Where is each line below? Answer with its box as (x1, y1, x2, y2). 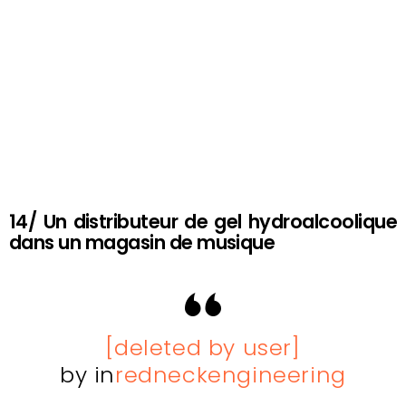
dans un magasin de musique (9, 229, 275, 256)
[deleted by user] (105, 333, 301, 363)
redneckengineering (115, 360, 346, 391)
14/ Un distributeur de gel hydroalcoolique (9, 208, 397, 236)
